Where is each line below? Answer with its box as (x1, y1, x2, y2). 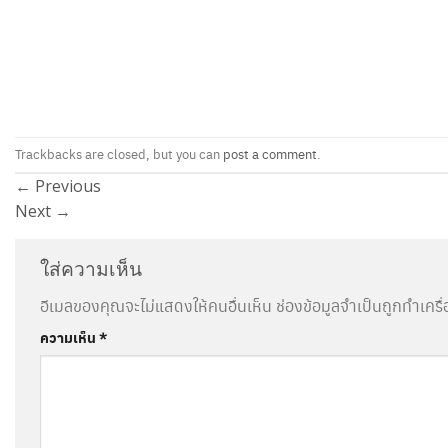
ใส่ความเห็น (40, 254, 147, 282)
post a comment (223, 144, 317, 163)
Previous (31, 174, 101, 197)
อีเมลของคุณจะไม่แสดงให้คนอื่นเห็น (40, 294, 272, 318)
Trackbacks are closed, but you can (15, 144, 223, 163)
